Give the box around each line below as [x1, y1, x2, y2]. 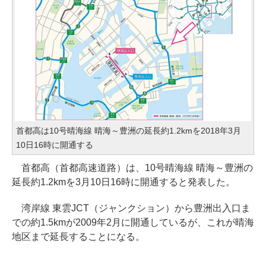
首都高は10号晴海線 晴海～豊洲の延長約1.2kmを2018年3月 [16, 126, 241, 136]
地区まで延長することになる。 [12, 232, 145, 242]
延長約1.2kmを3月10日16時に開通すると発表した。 [12, 177, 235, 188]
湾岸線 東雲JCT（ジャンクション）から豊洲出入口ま [12, 203, 251, 214]
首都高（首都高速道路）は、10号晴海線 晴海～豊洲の [12, 163, 253, 173]
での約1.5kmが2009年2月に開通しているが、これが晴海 [12, 217, 254, 228]
